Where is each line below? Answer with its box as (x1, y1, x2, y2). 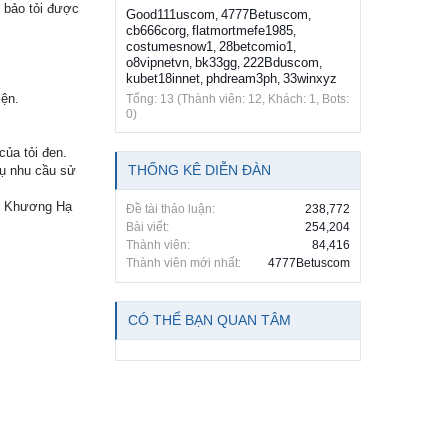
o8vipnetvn (126, 55, 189, 71)
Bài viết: (126, 220, 169, 235)
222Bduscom (243, 55, 319, 71)
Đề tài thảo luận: (126, 202, 215, 217)
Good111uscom (126, 7, 215, 23)
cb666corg (126, 23, 186, 39)
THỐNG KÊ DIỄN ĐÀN (128, 162, 271, 179)
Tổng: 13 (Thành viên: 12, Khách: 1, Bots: (126, 92, 349, 107)
